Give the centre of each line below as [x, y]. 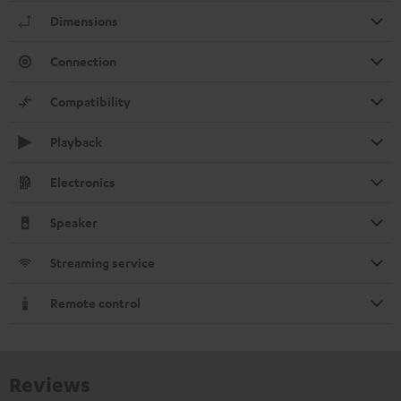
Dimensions [84, 21]
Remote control [95, 303]
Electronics [83, 183]
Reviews [50, 384]
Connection [83, 62]
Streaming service [102, 263]
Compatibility [90, 102]
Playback [76, 142]
